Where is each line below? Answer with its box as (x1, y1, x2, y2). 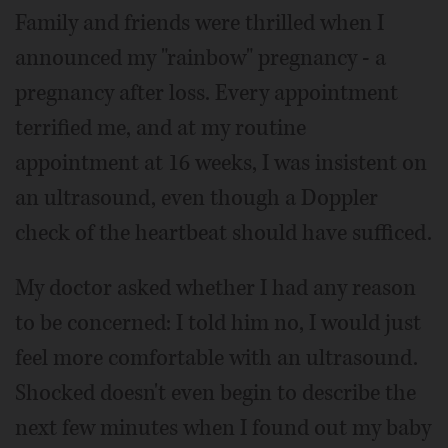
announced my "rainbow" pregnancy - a (15, 42, 386, 73)
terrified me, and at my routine (15, 112, 306, 143)
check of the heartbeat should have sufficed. (15, 217, 432, 248)
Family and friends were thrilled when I (15, 7, 384, 38)
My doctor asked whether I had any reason (15, 272, 416, 303)
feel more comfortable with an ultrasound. (15, 342, 418, 373)
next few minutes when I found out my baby (15, 412, 431, 443)
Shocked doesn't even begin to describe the (15, 377, 416, 408)
